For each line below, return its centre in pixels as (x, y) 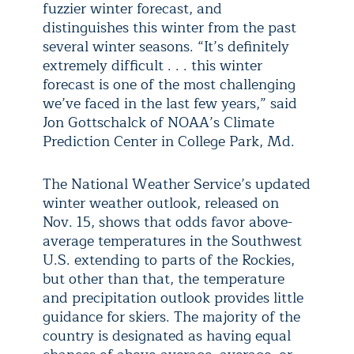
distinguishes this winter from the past (169, 28)
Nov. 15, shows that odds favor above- (168, 222)
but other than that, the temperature (164, 279)
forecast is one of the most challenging (169, 85)
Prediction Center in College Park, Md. (169, 141)
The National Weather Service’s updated (177, 184)
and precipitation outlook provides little (173, 298)
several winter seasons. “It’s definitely (166, 47)
